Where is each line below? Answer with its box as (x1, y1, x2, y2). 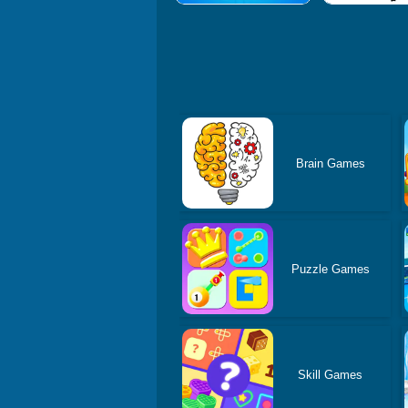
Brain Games (295, 156, 365, 170)
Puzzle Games (291, 261, 370, 276)
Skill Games (298, 367, 363, 382)
